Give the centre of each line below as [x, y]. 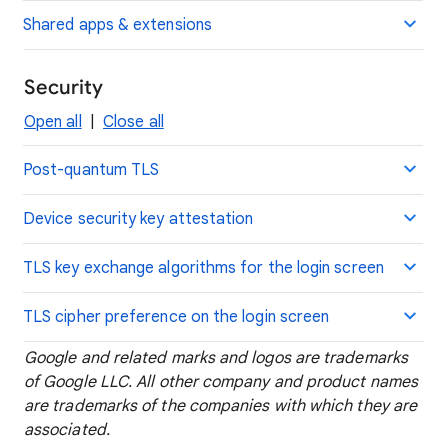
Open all [53, 122]
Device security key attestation [138, 219]
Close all [133, 122]
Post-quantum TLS [91, 170]
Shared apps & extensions [117, 25]
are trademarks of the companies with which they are [221, 406]
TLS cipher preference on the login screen [176, 317]
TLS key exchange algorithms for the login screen [203, 268]
